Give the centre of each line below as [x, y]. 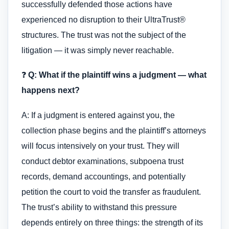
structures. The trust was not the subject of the [104, 35]
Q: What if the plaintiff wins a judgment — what [117, 75]
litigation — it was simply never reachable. [98, 50]
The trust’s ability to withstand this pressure [99, 207]
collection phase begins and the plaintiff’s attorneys [114, 130]
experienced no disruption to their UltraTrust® [104, 19]
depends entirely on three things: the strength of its [112, 222]
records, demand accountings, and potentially [104, 176]
